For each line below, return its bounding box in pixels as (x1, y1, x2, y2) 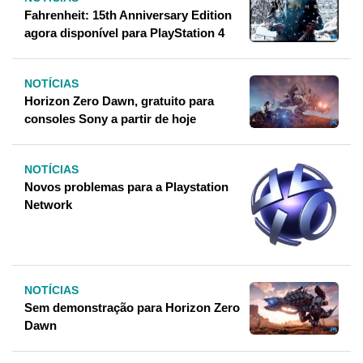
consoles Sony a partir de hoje (24, 112, 196, 126)
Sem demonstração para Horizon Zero (24, 300, 240, 314)
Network (24, 198, 72, 212)
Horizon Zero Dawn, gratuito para (24, 94, 214, 109)
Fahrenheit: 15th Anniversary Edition (24, 8, 232, 23)
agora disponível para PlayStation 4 (24, 26, 224, 41)
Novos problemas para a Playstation (24, 180, 228, 194)
